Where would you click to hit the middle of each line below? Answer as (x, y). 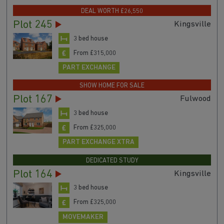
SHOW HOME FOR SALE (112, 86)
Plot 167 (32, 100)
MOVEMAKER (83, 217)
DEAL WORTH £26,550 (112, 11)
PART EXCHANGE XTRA (98, 142)
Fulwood (196, 99)
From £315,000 (94, 53)
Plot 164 (32, 174)
